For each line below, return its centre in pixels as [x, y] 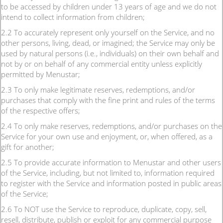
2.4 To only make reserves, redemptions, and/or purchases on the [111, 126]
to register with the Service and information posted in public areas [111, 183]
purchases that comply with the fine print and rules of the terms [108, 100]
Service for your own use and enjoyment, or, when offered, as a [107, 136]
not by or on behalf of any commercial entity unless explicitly [102, 64]
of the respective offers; [41, 111]
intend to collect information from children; [73, 17]
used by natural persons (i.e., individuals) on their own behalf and [110, 53]
